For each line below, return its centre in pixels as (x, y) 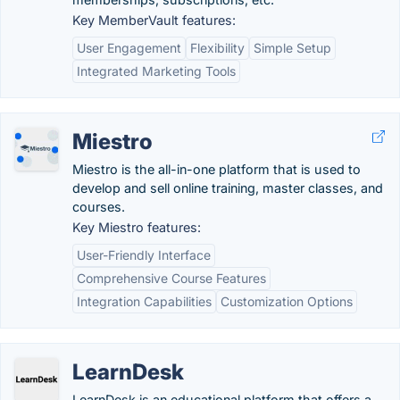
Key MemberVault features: (154, 20)
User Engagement (129, 48)
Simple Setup (292, 48)
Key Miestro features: (137, 227)
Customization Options (287, 301)
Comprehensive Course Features (171, 278)
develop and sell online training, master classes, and (228, 188)
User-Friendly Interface (144, 255)
